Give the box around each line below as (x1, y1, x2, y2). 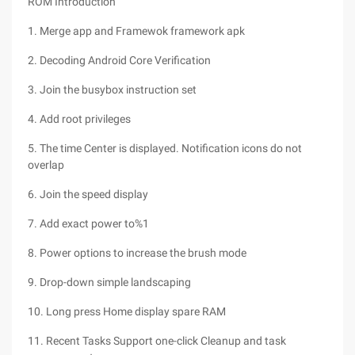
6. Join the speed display (28, 188, 148, 200)
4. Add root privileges (28, 113, 131, 125)
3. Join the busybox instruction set (28, 83, 197, 96)
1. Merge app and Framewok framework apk (28, 25, 245, 37)
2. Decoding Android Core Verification (28, 54, 211, 67)
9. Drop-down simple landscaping (28, 276, 191, 288)
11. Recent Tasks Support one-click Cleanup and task (28, 334, 286, 347)
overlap (28, 158, 64, 171)
